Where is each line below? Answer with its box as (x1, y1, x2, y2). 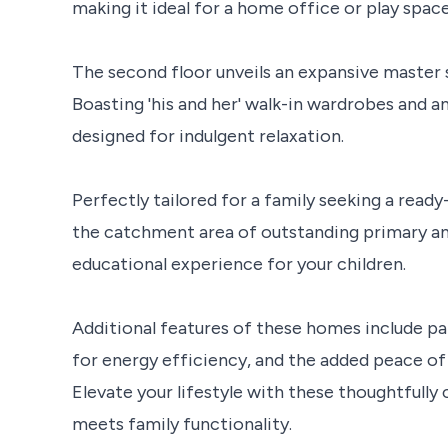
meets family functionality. (72, 412, 292, 435)
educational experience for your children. (72, 252, 406, 275)
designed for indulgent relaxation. (72, 124, 344, 147)
